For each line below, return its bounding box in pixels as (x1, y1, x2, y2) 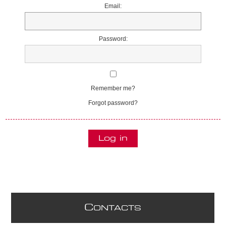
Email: (104, 3, 122, 10)
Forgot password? (88, 99, 138, 106)
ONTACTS (93, 205, 142, 212)
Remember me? (91, 85, 135, 92)
